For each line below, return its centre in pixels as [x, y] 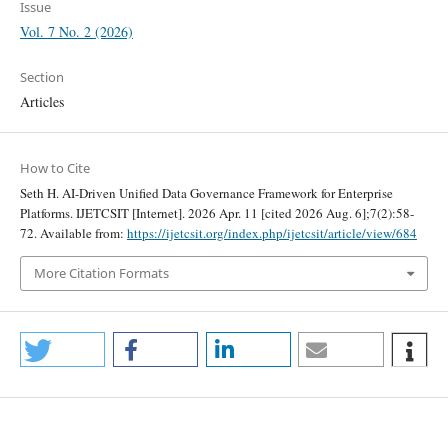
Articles [41, 101]
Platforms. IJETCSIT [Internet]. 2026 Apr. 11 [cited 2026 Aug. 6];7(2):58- [216, 213]
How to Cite [54, 168]
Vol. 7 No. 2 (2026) [76, 31]
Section [41, 76]
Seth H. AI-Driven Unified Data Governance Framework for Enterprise [206, 193]
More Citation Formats [101, 273]
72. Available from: [73, 233]
